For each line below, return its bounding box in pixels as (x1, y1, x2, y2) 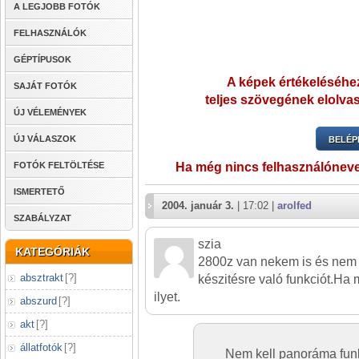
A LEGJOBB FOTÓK (14, 2, 100, 11)
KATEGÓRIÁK (15, 245, 90, 258)
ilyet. (154, 290, 180, 304)
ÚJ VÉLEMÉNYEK (14, 107, 87, 117)
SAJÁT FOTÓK (14, 81, 77, 91)
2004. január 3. (162, 200, 234, 212)
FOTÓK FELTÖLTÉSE (14, 160, 104, 170)
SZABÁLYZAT (14, 213, 71, 223)
